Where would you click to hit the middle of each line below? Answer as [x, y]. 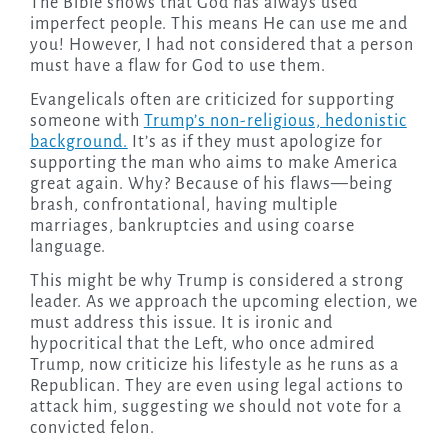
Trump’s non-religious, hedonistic [275, 121]
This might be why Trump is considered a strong [216, 281]
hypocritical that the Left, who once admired [202, 344]
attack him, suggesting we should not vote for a [215, 407]
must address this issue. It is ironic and [181, 323]
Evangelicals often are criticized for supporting [212, 100]
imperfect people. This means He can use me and [218, 24]
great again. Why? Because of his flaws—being [211, 184]
